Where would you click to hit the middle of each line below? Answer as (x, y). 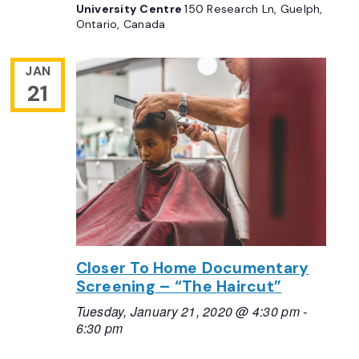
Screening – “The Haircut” (179, 286)
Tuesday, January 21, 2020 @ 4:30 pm (188, 311)
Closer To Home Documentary (192, 268)
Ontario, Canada (121, 24)
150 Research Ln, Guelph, (254, 9)
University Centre (130, 9)
